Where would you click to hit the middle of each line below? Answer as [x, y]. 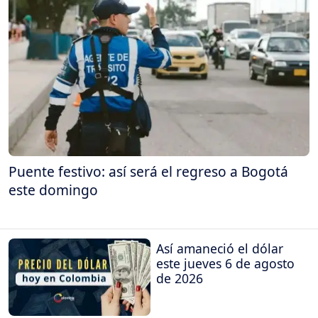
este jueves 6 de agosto [225, 264]
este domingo [53, 190]
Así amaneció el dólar [220, 249]
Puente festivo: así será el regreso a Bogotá [148, 171]
